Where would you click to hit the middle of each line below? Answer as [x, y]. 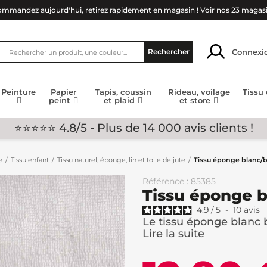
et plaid [121, 100]
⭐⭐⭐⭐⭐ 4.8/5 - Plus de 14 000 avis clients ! [133, 128]
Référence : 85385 [179, 181]
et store [196, 100]
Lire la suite [173, 234]
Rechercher [169, 52]
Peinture [19, 92]
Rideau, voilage [199, 92]
